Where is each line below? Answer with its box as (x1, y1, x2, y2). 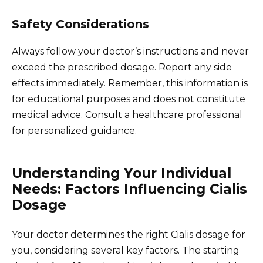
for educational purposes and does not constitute (12, 93, 245, 104)
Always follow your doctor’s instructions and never (12, 45, 249, 57)
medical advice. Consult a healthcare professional (12, 109, 242, 120)
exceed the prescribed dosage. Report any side (12, 61, 232, 73)
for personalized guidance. (12, 124, 137, 136)
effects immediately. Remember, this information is (12, 77, 248, 89)
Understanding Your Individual (12, 164, 231, 181)
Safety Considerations (12, 16, 149, 31)
